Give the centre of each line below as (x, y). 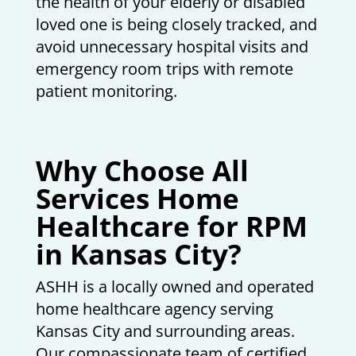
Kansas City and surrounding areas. (165, 331)
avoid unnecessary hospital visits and (172, 46)
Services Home (137, 198)
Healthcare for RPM (171, 226)
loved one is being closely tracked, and (176, 24)
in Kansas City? (138, 253)
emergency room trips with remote (164, 68)
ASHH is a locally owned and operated (174, 286)
